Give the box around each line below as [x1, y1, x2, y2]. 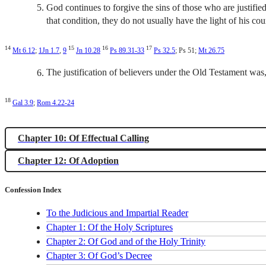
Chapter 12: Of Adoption [18, 155, 119, 166]
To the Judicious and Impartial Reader [46, 207, 188, 218]
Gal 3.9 [12, 98, 33, 107]
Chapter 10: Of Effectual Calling [18, 132, 149, 143]
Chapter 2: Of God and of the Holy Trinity [46, 236, 205, 246]
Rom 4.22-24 [37, 98, 74, 107]
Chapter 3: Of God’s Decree [46, 250, 152, 261]
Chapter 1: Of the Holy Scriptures [46, 221, 173, 232]
